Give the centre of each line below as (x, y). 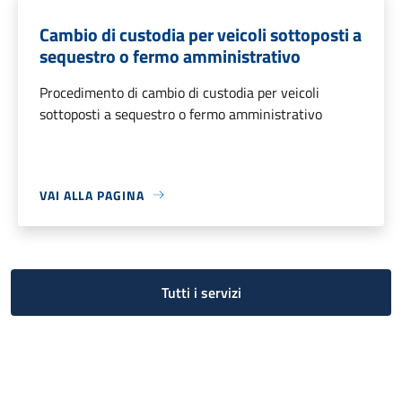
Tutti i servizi (201, 292)
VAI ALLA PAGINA (92, 195)
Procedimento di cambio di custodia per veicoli (179, 92)
